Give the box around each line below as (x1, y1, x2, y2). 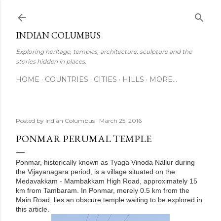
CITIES (94, 75, 117, 84)
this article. (16, 205, 49, 213)
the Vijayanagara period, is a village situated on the (16, 168, 175, 176)
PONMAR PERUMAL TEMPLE (16, 132, 151, 145)
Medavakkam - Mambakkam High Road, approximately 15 (16, 177, 197, 185)
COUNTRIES (45, 75, 88, 84)
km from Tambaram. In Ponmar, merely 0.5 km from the (16, 186, 189, 194)
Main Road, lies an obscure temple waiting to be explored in (16, 196, 202, 204)
